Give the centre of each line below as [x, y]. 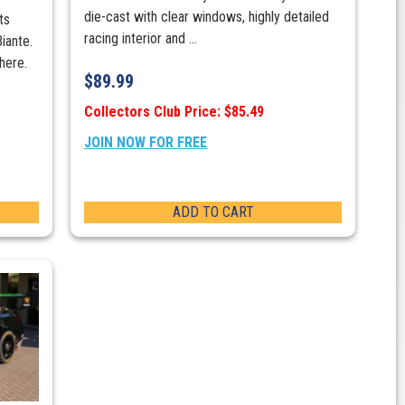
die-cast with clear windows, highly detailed [207, 17]
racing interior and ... [141, 39]
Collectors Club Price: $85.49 [174, 112]
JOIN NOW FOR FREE [146, 143]
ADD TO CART [213, 212]
